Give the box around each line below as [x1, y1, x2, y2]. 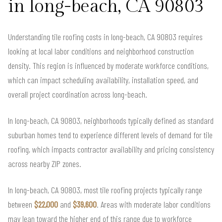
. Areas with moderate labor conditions [97, 198, 211, 210]
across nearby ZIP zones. [8, 158, 81, 169]
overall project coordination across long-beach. [8, 88, 147, 100]
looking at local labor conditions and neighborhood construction [8, 45, 194, 56]
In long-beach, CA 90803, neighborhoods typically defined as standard [8, 114, 214, 126]
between [8, 198, 34, 210]
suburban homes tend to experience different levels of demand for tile [8, 129, 213, 140]
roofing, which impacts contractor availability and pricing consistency [8, 143, 214, 155]
